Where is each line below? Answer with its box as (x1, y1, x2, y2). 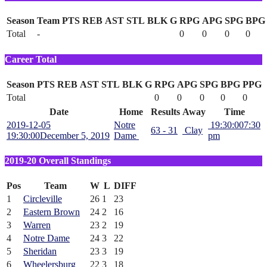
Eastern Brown (23, 207, 80, 218)
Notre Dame (23, 233, 70, 244)
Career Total (5, 54, 57, 64)
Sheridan (23, 246, 57, 257)
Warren (23, 220, 51, 231)
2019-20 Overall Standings (5, 156, 111, 166)
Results (151, 106, 180, 117)
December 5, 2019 (40, 130, 110, 141)
